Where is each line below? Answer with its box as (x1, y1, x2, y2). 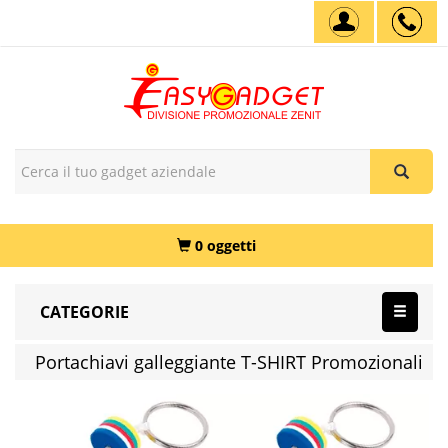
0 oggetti (195, 236, 256, 255)
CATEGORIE (40, 301, 129, 323)
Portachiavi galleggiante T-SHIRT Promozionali (35, 350, 423, 374)
